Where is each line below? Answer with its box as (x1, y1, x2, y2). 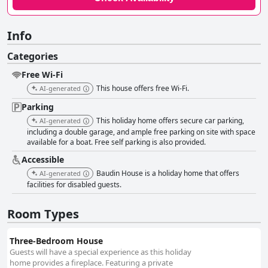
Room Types (7, 206, 79, 223)
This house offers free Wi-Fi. (96, 83, 189, 94)
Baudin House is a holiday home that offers (96, 168, 239, 179)
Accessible (22, 154, 64, 166)
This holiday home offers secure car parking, (96, 115, 244, 126)
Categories (7, 50, 58, 63)
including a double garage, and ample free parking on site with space (27, 127, 255, 138)
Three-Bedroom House (10, 235, 103, 247)
